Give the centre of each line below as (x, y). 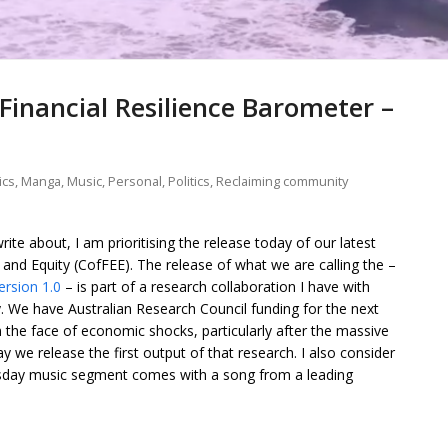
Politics (189, 181)
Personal (135, 181)
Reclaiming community (282, 181)
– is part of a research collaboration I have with (215, 287)
